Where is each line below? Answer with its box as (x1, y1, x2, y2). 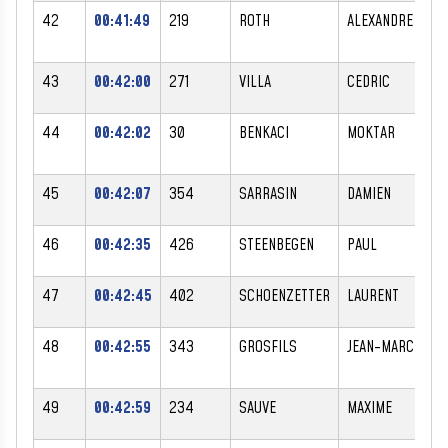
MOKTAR (347, 121, 395, 144)
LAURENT (347, 284, 399, 307)
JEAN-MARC (347, 335, 414, 358)
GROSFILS (239, 335, 297, 358)
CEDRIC (347, 70, 390, 93)
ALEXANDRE (347, 9, 413, 32)
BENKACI (239, 121, 289, 144)
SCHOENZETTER (239, 284, 330, 307)
